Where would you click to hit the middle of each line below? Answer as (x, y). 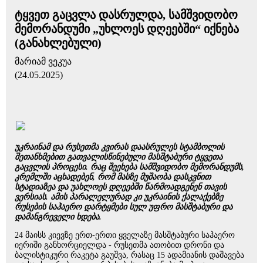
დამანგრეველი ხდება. (58, 217)
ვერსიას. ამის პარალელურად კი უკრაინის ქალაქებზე (119, 197)
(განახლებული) (58, 43)
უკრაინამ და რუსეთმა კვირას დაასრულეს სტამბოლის (119, 147)
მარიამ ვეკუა (43, 61)
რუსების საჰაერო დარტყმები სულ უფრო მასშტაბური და (124, 207)
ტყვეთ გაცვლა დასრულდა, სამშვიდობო (126, 15)
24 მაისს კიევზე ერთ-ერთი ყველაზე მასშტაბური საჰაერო (125, 235)
